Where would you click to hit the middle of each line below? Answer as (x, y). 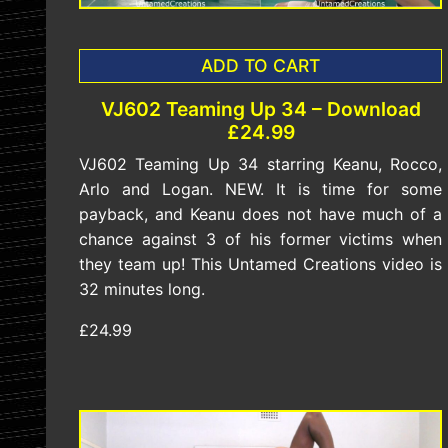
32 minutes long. (142, 289)
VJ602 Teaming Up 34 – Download (260, 109)
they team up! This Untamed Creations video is (261, 264)
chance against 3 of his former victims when (261, 239)
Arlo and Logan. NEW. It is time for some (261, 189)
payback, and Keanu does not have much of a (261, 214)
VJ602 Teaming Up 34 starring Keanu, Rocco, (261, 164)
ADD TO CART (261, 66)
